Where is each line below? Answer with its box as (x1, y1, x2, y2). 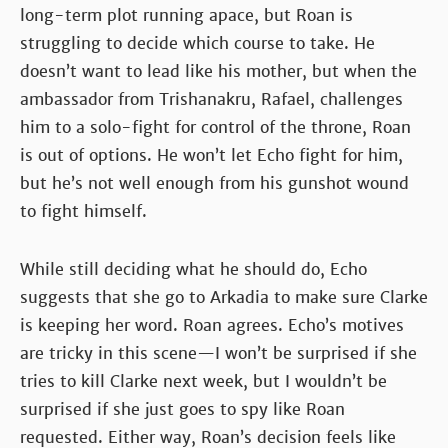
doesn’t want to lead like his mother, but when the (20, 60, 417, 82)
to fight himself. (20, 200, 147, 222)
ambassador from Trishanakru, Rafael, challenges (20, 88, 403, 110)
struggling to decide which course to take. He (20, 32, 375, 54)
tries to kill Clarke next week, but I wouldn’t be (20, 370, 387, 392)
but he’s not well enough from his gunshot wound (20, 172, 409, 194)
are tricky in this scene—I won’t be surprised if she (20, 342, 417, 364)
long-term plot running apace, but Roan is (20, 4, 353, 26)
